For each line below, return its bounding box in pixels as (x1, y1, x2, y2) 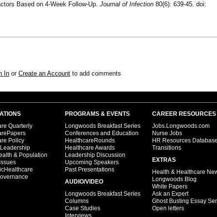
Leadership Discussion (65, 152, 125, 158)
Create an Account (18, 70, 70, 77)
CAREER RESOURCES (152, 110, 216, 117)
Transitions (152, 144, 181, 151)
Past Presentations (65, 166, 114, 173)
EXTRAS (152, 156, 176, 163)
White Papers (152, 183, 187, 190)
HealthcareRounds (65, 137, 115, 144)
